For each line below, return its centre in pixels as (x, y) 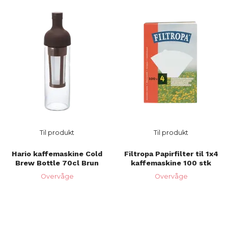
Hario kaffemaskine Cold (57, 154)
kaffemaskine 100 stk (171, 163)
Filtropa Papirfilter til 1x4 (171, 154)
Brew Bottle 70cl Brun (57, 163)
